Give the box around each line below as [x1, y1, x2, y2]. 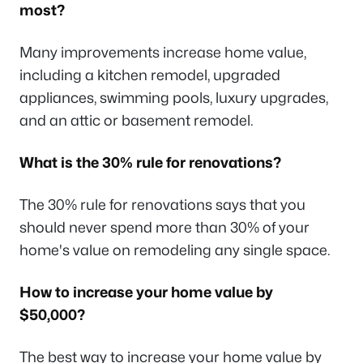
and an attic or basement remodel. [19, 112, 257, 130]
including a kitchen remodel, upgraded [19, 66, 280, 84]
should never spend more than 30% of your [19, 219, 310, 237]
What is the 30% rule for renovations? [19, 154, 284, 172]
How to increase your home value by [19, 284, 273, 301]
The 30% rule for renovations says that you [19, 196, 305, 214]
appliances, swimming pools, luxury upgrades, [19, 89, 328, 107]
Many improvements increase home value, [19, 44, 306, 62]
